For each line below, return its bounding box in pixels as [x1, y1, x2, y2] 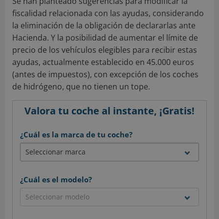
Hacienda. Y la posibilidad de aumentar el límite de [12, 32, 198, 43]
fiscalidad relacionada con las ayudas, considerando [12, 7, 204, 19]
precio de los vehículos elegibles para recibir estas [12, 44, 197, 55]
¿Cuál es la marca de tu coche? [20, 129, 132, 139]
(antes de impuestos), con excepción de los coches [12, 68, 198, 80]
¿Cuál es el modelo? [20, 174, 92, 184]
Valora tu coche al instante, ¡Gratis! [24, 104, 195, 117]
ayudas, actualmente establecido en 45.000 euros [12, 56, 194, 67]
